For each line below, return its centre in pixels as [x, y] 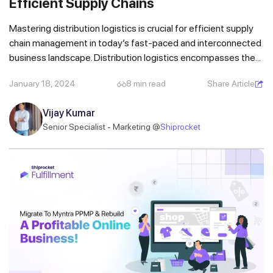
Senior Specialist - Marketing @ [101, 126]
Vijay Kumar [69, 113]
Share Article [231, 84]
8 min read [146, 84]
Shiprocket [180, 126]
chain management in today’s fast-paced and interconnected [135, 43]
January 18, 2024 [42, 84]
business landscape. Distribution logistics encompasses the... [135, 58]
